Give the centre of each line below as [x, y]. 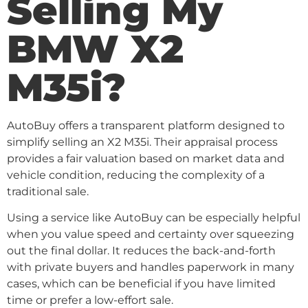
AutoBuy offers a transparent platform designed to [146, 125]
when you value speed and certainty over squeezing [151, 234]
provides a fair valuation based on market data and [146, 158]
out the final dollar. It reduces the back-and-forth [141, 251]
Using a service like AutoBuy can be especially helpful [154, 218]
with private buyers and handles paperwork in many [151, 267]
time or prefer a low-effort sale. [90, 300]
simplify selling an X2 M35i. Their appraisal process [142, 142]
